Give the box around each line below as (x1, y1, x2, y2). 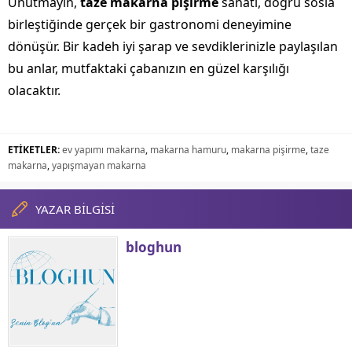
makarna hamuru (150, 143, 226, 157)
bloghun (126, 238, 181, 257)
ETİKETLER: (8, 143, 60, 157)
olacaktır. (8, 82, 60, 100)
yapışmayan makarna (52, 159, 146, 173)
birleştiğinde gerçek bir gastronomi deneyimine (8, 16, 291, 34)
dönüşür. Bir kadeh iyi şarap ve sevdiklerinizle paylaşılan (8, 38, 338, 56)
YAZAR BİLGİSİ (35, 201, 115, 218)
